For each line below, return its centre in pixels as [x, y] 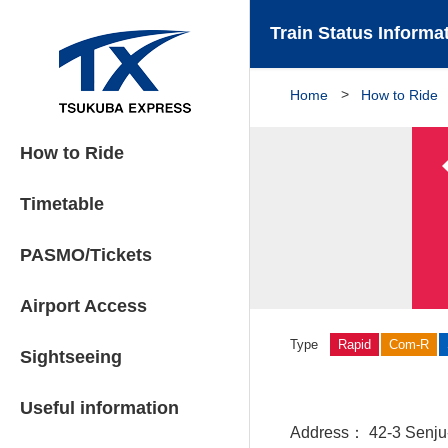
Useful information [99, 408]
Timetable [62, 204]
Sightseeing [71, 357]
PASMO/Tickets [86, 255]
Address [319, 432]
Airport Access [83, 306]
